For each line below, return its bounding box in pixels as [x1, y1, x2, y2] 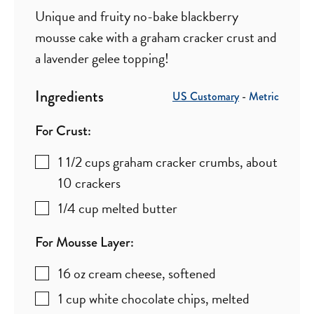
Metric [249, 88, 279, 104]
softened [168, 262, 216, 284]
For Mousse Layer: [35, 231, 134, 252]
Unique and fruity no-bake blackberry [35, 5, 238, 27]
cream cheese [88, 262, 162, 284]
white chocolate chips [89, 287, 205, 309]
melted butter [102, 197, 177, 219]
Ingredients [35, 85, 107, 107]
